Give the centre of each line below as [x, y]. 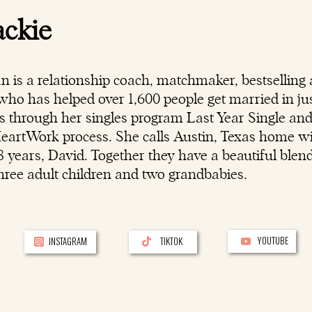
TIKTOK [171, 241]
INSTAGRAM [68, 241]
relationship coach [94, 80]
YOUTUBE [273, 240]
